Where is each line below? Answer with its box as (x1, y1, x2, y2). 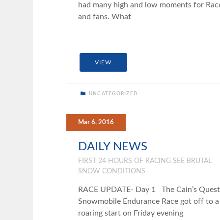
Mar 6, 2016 (78, 119, 114, 126)
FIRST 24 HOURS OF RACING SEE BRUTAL (78, 158, 212, 165)
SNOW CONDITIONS (78, 168, 145, 175)
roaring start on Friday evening (78, 209, 183, 218)
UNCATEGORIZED (87, 91, 138, 97)
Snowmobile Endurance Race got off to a (78, 197, 219, 206)
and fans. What (78, 12, 131, 21)
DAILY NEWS (78, 141, 147, 153)
